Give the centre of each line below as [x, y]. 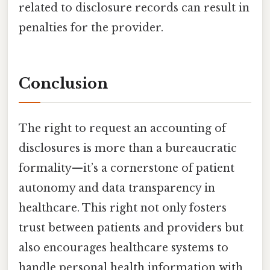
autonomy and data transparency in [117, 188]
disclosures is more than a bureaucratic [128, 149]
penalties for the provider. [91, 28]
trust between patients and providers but [131, 228]
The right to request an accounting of [122, 129]
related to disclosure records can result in [134, 8]
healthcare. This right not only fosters [123, 208]
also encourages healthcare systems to [124, 248]
